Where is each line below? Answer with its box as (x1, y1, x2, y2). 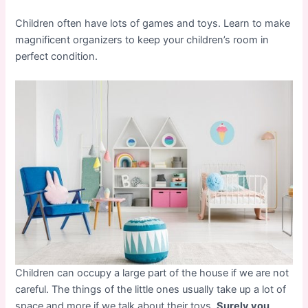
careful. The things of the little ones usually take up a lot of (15, 283, 287, 296)
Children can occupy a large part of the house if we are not (15, 267, 289, 280)
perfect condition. (15, 49, 98, 63)
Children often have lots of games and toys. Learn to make (15, 16, 291, 30)
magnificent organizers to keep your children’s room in (15, 33, 269, 46)
